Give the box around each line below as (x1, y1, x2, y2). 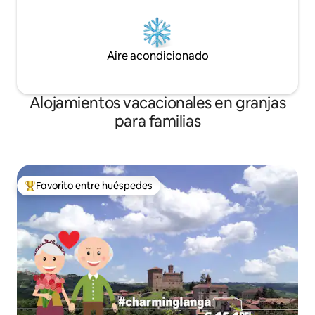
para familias (114, 111, 201, 131)
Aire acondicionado (106, 49, 209, 63)
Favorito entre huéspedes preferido (25, 185, 186, 198)
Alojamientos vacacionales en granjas (29, 93, 286, 113)
